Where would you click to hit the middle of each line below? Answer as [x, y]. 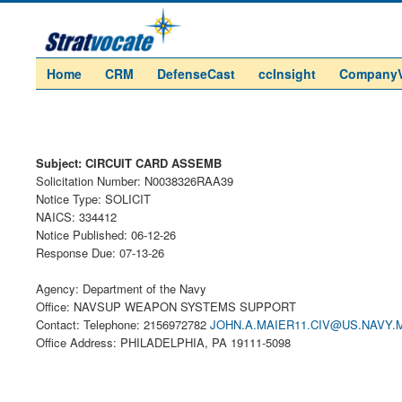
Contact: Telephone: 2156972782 [123, 324]
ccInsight [287, 74]
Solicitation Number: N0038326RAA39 [135, 181]
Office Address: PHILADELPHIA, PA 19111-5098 [163, 342]
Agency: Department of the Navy [121, 288]
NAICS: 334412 [76, 217]
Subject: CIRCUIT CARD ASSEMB [129, 163]
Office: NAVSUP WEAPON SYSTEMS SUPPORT [166, 306]
